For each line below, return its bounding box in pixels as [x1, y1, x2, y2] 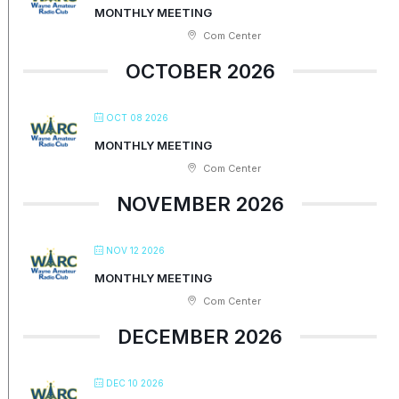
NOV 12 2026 [106, 245, 166, 256]
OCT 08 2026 [106, 112, 169, 124]
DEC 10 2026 [106, 378, 165, 389]
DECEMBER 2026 [118, 325, 282, 349]
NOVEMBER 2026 [116, 192, 284, 216]
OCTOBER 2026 [125, 60, 275, 84]
